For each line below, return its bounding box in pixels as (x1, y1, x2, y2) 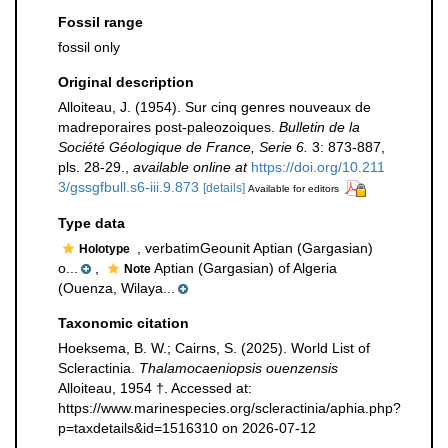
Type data (58, 214, 125, 231)
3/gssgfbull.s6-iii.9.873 (58, 179, 199, 195)
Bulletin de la (279, 119, 360, 135)
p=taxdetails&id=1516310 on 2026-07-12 (58, 419, 316, 436)
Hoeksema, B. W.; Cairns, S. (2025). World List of (58, 339, 370, 356)
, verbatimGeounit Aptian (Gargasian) (133, 239, 373, 256)
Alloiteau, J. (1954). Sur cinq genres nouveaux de (58, 99, 371, 115)
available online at (133, 159, 247, 175)
